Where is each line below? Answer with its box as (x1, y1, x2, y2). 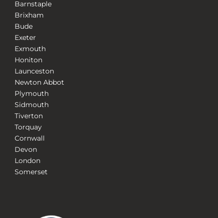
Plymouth (14, 89, 49, 98)
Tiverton (14, 111, 43, 121)
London (14, 156, 40, 165)
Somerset (14, 167, 48, 177)
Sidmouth (14, 100, 49, 109)
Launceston (14, 67, 54, 76)
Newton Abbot (14, 78, 64, 87)
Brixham (14, 11, 44, 20)
